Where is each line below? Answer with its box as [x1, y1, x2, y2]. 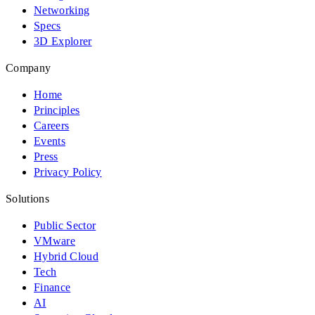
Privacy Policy [34, 166, 102, 179]
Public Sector [34, 219, 96, 232]
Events [34, 135, 66, 148]
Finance [34, 281, 71, 294]
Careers [34, 120, 70, 132]
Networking [34, 4, 90, 17]
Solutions [6, 193, 50, 205]
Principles [34, 104, 80, 117]
